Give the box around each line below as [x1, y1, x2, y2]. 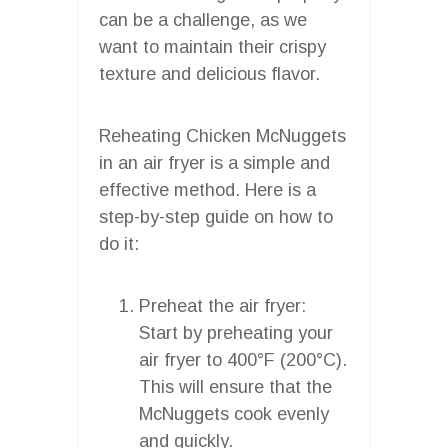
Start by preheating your [139, 322, 333, 343]
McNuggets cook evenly [139, 403, 329, 424]
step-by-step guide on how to [99, 206, 333, 227]
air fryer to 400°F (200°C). [139, 349, 347, 370]
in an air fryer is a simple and [99, 152, 330, 173]
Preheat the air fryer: [139, 295, 306, 316]
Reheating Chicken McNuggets [99, 125, 346, 146]
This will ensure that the [139, 376, 332, 397]
